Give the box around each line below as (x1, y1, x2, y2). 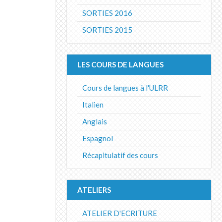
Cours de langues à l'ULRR (82, 83, 168, 92)
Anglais (82, 116, 107, 126)
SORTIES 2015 (82, 25, 132, 34)
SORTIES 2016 (82, 8, 132, 17)
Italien (82, 100, 104, 109)
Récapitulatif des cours (82, 150, 158, 160)
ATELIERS (77, 185, 111, 194)
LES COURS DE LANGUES (77, 59, 164, 69)
